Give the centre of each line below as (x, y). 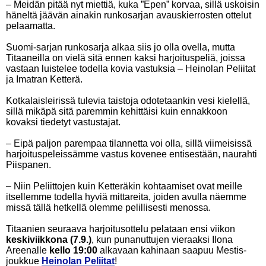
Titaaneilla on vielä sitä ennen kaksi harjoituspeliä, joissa (126, 58)
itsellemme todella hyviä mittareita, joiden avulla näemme (126, 197)
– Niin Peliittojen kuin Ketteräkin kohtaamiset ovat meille (124, 186)
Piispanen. (28, 165)
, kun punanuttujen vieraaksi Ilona (162, 240)
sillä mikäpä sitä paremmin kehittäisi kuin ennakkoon (117, 111)
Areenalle (28, 250)
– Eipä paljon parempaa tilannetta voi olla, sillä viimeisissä (129, 143)
